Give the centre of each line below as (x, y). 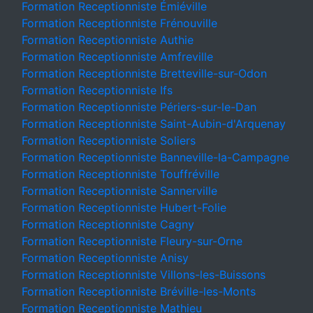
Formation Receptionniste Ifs (97, 90)
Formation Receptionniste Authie (108, 40)
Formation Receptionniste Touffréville (121, 174)
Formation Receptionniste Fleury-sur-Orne (132, 241)
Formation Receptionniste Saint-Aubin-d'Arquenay (154, 124)
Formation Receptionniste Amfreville (117, 57)
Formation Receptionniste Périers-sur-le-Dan (139, 107)
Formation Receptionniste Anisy (105, 258)
